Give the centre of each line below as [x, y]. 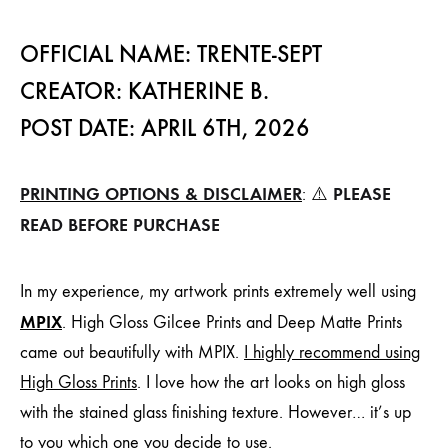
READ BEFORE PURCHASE [120, 225]
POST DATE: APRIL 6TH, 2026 [165, 128]
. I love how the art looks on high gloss [271, 383]
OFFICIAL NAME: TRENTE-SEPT [171, 54]
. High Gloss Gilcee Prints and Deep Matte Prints [232, 323]
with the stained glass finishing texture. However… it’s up [215, 413]
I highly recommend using [332, 353]
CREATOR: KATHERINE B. [147, 91]
